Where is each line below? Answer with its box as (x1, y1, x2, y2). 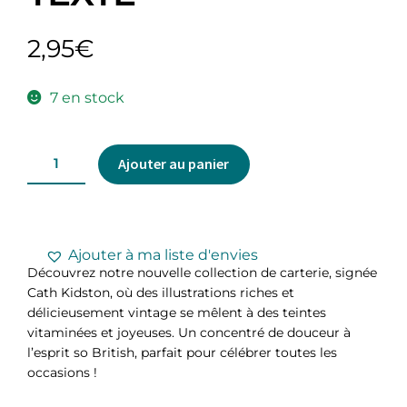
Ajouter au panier (118, 154, 230, 174)
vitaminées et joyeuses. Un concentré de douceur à (27, 324, 351, 342)
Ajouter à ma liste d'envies (68, 246, 258, 264)
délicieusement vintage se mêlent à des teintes (27, 304, 326, 322)
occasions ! (27, 364, 97, 382)
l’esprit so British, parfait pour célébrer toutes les (27, 344, 337, 362)
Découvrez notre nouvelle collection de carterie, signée (27, 264, 377, 282)
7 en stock (49, 88, 124, 106)
